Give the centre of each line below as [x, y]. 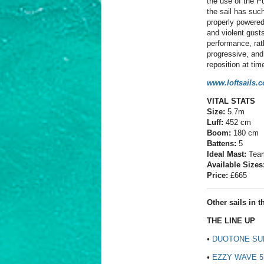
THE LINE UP [231, 221]
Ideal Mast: [227, 154]
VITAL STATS [231, 101]
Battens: [222, 144]
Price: [219, 176]
